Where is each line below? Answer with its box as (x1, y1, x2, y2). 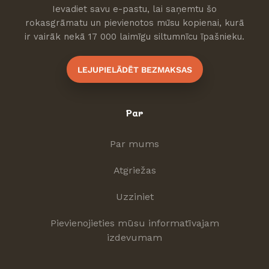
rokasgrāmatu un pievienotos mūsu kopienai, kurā (25, 17, 244, 29)
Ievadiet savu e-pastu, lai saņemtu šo (52, 4, 217, 15)
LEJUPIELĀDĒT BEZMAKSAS (77, 64, 192, 74)
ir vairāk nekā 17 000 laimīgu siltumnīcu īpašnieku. (25, 31, 244, 43)
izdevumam (107, 232, 162, 244)
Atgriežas (113, 165, 156, 177)
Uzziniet (115, 191, 154, 203)
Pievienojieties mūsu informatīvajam (50, 217, 219, 229)
